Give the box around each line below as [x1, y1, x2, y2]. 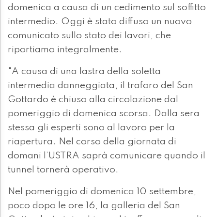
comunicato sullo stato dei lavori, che [8, 31, 171, 41]
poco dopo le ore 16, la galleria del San [8, 201, 180, 211]
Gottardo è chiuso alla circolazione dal [8, 95, 178, 105]
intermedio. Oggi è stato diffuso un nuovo [8, 17, 192, 27]
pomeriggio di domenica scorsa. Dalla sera [8, 109, 200, 119]
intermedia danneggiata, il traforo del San [8, 81, 193, 91]
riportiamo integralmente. [8, 45, 122, 55]
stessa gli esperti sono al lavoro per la [8, 123, 175, 133]
